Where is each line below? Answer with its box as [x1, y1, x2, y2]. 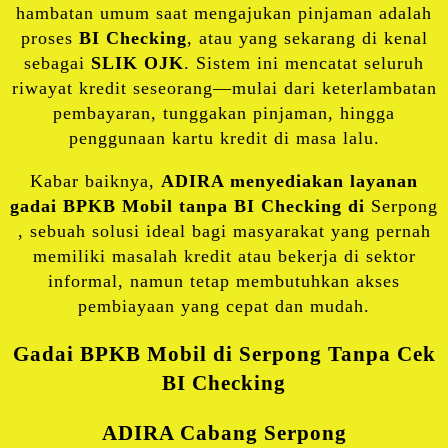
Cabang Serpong [179, 421, 347, 446]
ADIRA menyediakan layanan [161, 171, 418, 192]
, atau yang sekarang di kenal [186, 28, 428, 49]
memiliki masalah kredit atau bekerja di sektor [32, 246, 416, 267]
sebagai [24, 53, 91, 74]
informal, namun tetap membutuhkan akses [48, 271, 400, 292]
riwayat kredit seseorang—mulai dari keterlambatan [11, 78, 437, 99]
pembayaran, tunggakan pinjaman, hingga [53, 103, 395, 124]
